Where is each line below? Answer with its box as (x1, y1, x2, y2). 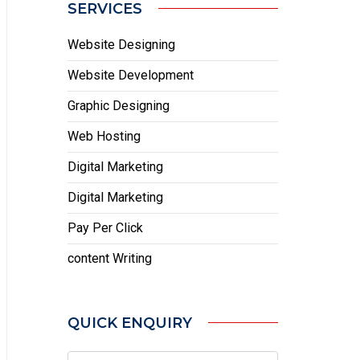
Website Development (67, 67, 194, 83)
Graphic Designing (67, 97, 170, 113)
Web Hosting (67, 128, 141, 144)
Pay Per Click (67, 219, 143, 235)
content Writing (67, 250, 152, 266)
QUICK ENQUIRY (67, 313, 192, 332)
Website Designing (67, 36, 175, 52)
